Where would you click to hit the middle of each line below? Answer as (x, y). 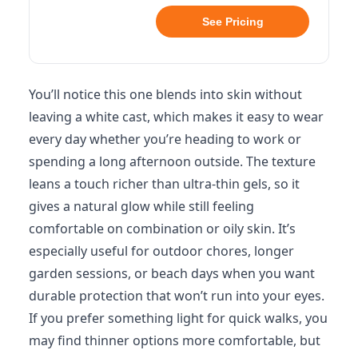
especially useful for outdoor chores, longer (161, 251)
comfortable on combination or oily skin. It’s (162, 229)
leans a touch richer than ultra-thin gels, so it (164, 184)
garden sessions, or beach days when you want (172, 273)
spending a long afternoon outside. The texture (172, 161)
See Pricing (233, 22)
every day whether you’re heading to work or (165, 139)
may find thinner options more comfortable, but (175, 340)
